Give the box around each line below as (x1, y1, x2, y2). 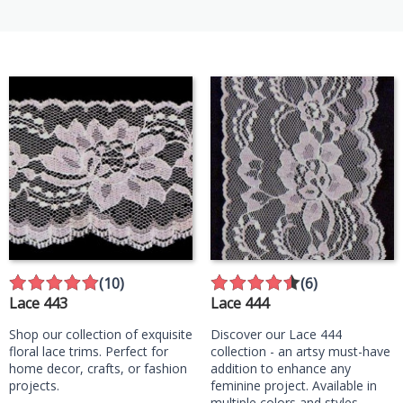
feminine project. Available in (210, 377, 377, 394)
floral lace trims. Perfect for (9, 343, 168, 360)
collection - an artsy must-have (210, 343, 390, 360)
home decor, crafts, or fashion (9, 360, 187, 377)
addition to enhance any (210, 360, 351, 377)
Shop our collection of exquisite (9, 326, 193, 343)
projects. (9, 377, 59, 394)
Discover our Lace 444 (210, 326, 342, 343)
